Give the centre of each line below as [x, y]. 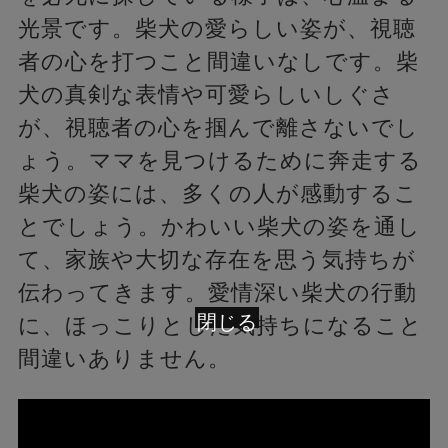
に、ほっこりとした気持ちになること [220, 325]
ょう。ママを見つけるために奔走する [219, 160]
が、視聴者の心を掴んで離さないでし [218, 127]
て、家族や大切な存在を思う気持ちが [216, 259]
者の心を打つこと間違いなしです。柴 [218, 61]
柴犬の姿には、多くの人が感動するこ [217, 193]
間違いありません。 [124, 358]
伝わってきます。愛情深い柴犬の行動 [217, 292]
